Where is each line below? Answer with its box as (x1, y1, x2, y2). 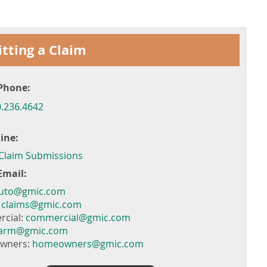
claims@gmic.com (1, 198, 82, 211)
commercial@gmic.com (26, 211, 131, 224)
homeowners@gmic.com (32, 237, 144, 250)
